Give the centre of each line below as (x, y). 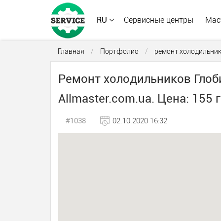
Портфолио (119, 51)
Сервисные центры (159, 20)
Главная (71, 51)
